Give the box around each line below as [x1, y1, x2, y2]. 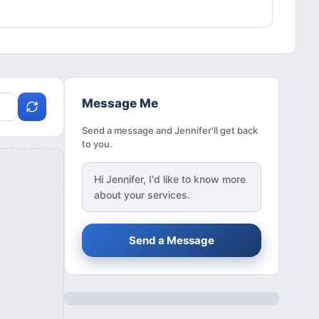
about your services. [94, 189, 190, 202]
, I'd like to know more [143, 173, 246, 186]
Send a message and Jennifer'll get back [82, 125, 258, 137]
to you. [82, 138, 113, 150]
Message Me [82, 96, 158, 111]
